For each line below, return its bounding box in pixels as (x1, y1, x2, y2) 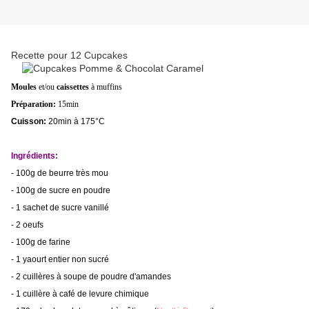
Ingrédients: (11, 151, 58, 161)
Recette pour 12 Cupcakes (11, 50, 128, 61)
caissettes (57, 82, 89, 92)
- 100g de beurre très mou (11, 168, 108, 179)
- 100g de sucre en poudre (11, 186, 110, 196)
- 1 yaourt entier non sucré (11, 255, 109, 265)
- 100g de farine (11, 237, 70, 248)
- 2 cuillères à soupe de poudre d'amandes (11, 272, 173, 282)
